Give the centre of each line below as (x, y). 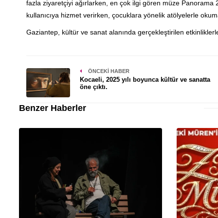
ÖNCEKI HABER (108, 71)
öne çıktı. (93, 87)
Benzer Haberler (52, 108)
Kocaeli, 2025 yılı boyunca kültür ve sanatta (145, 79)
